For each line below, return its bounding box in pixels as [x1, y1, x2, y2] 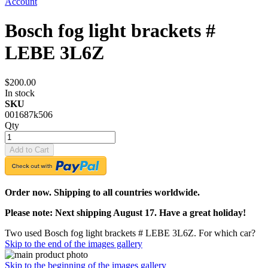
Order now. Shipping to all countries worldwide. [5, 187, 200, 197]
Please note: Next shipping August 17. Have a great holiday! [5, 207, 246, 218]
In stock [5, 87, 35, 98]
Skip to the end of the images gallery [5, 238, 142, 249]
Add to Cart [10, 145, 49, 154]
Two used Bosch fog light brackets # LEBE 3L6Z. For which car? [5, 227, 255, 238]
